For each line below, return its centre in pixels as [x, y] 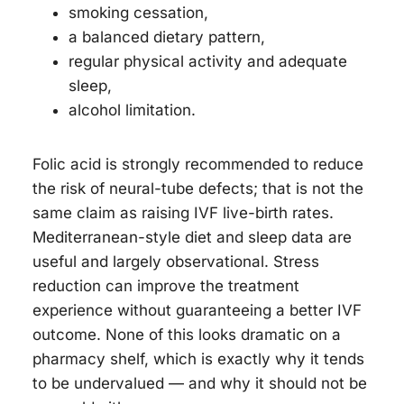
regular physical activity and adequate [208, 61]
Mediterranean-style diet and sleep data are [192, 237]
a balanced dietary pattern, [167, 37]
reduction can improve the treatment [166, 285]
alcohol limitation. [132, 110]
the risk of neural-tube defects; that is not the [198, 188]
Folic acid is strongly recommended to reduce [198, 164]
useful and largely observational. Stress [176, 261]
